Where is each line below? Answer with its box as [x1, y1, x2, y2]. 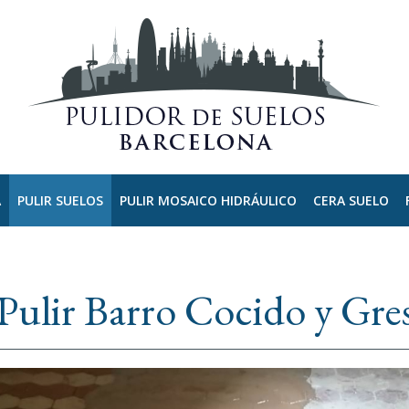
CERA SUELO [312, 191, 389, 209]
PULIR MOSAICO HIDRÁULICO [119, 191, 297, 209]
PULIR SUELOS [16, 191, 103, 209]
